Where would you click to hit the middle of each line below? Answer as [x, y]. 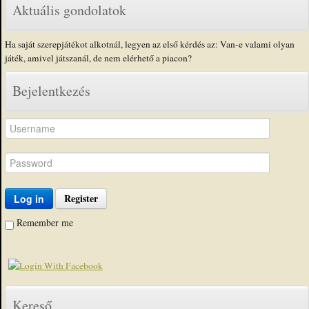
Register [81, 198]
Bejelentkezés [51, 91]
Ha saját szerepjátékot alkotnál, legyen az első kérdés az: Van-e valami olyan [150, 44]
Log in [29, 199]
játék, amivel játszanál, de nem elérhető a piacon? [98, 58]
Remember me [45, 222]
